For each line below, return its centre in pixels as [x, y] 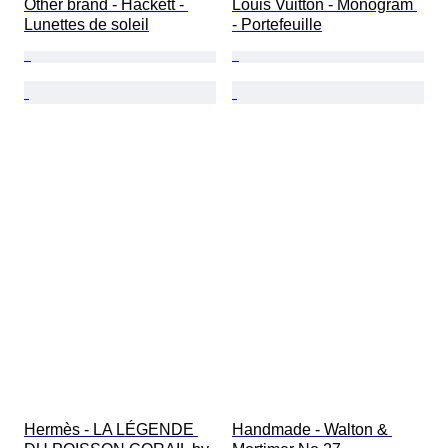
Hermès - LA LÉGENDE [111, 430]
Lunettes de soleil [86, 25]
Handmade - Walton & [312, 430]
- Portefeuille [277, 25]
